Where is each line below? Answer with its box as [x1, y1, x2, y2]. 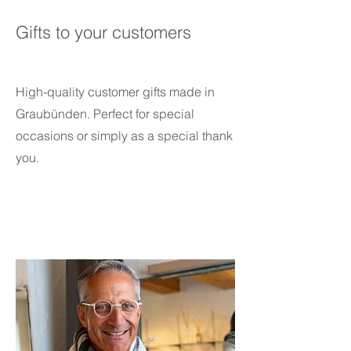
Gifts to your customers [16, 21, 191, 44]
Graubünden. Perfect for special [16, 106, 194, 122]
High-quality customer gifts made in [16, 84, 215, 100]
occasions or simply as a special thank [16, 128, 233, 144]
